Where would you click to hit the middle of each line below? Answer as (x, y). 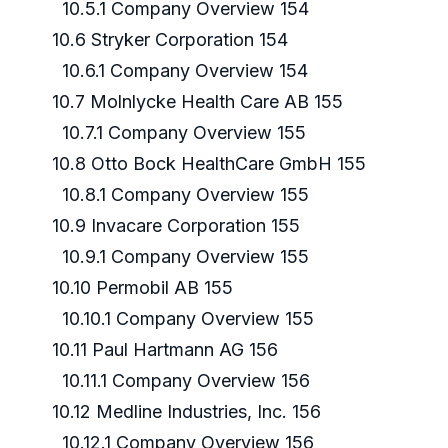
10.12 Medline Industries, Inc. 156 (179, 412)
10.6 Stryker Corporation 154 (162, 40)
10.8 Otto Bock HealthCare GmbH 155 (201, 164)
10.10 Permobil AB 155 (135, 288)
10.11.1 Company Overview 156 (173, 381)
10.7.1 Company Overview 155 (171, 133)
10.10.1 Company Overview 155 (175, 319)
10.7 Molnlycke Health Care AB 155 (190, 102)
